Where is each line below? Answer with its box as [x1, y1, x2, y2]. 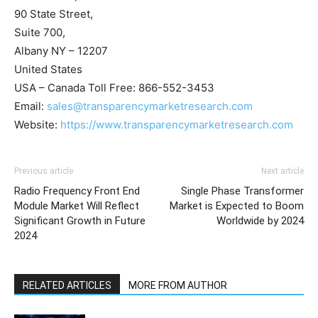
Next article [261, 165, 304, 176]
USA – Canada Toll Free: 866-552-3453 [14, 80, 214, 94]
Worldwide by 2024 [216, 214, 304, 227]
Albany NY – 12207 [14, 43, 108, 57]
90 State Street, [14, 6, 93, 21]
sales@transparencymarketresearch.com [47, 99, 253, 113]
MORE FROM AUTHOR [128, 279, 227, 291]
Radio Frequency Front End [14, 184, 140, 197]
